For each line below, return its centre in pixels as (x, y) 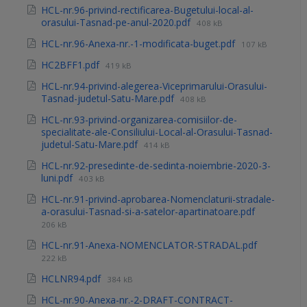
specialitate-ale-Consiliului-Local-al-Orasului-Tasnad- (157, 132)
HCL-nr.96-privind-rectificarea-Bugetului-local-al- (147, 10)
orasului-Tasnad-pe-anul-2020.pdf (117, 23)
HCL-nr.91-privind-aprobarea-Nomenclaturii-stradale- (158, 199)
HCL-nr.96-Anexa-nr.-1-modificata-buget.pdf (139, 44)
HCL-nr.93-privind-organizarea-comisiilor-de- (139, 120)
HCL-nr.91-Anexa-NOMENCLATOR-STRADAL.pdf (149, 245)
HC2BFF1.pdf (72, 65)
